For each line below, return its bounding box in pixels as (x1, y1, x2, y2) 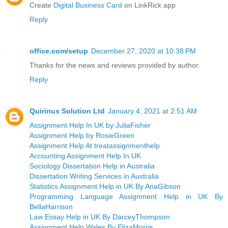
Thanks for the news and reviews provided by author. (30, 61, 200, 69)
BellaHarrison (30, 202, 73, 211)
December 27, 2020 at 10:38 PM (91, 46, 196, 55)
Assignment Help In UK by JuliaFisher (30, 121, 151, 129)
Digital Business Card (53, 1, 122, 9)
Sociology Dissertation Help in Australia (30, 161, 155, 170)
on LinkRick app (122, 1, 176, 9)
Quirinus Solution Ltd (30, 106, 105, 115)
